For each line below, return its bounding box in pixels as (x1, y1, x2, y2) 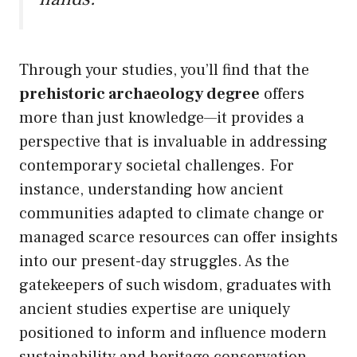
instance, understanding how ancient (19, 179, 284, 201)
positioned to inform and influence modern (19, 323, 327, 344)
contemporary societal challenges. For (19, 155, 294, 177)
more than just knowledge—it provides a (19, 108, 304, 129)
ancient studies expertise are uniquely (19, 299, 290, 320)
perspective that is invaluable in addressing (19, 131, 328, 153)
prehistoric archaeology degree (19, 84, 260, 105)
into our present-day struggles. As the (19, 251, 289, 273)
